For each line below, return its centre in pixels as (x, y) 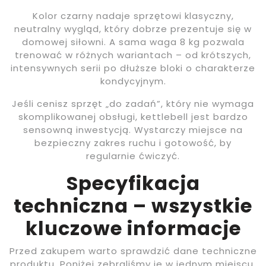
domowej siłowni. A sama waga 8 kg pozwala (133, 42)
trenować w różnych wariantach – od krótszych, (133, 55)
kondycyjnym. (133, 81)
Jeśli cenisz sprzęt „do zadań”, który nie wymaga (133, 104)
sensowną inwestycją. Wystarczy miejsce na (133, 130)
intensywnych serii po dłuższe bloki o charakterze (133, 68)
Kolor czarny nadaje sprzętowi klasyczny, (133, 16)
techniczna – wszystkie (133, 206)
